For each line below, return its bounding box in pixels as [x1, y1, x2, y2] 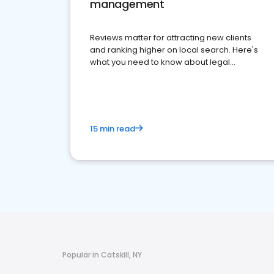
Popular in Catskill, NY [62, 250, 142, 260]
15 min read [90, 123, 135, 135]
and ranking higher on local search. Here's [90, 44, 258, 56]
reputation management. [90, 68, 191, 80]
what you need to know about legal [90, 56, 230, 68]
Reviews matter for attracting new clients [90, 32, 251, 43]
